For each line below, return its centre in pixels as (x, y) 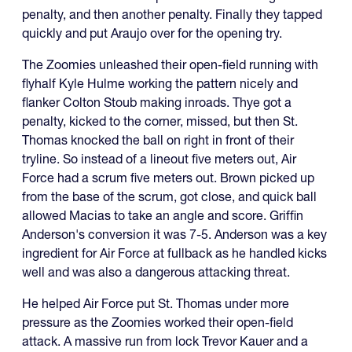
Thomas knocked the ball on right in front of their (158, 140)
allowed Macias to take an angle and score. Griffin (163, 215)
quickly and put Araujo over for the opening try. (152, 33)
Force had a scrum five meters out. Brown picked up (168, 178)
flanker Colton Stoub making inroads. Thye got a (157, 102)
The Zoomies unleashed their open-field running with (170, 64)
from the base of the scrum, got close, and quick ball (169, 196)
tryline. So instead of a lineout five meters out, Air (159, 159)
